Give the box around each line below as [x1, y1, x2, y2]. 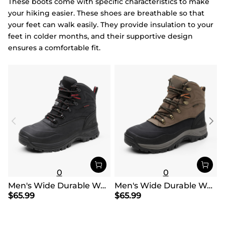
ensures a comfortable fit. [8, 43, 100, 52]
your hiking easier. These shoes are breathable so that [8, 8, 204, 18]
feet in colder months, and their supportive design [8, 31, 193, 41]
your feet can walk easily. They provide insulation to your [8, 20, 213, 29]
